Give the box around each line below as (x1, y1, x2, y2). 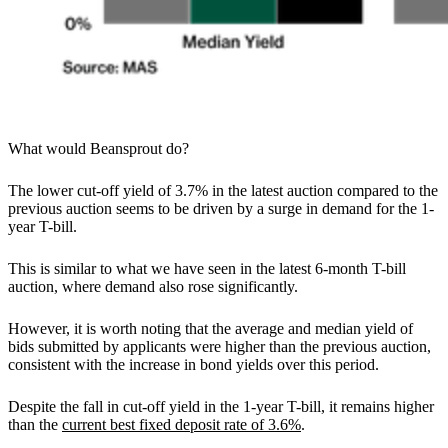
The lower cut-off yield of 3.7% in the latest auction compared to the (8, 181, 438, 199)
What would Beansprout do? (8, 139, 189, 157)
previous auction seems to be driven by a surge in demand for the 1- (8, 199, 434, 217)
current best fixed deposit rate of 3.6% (62, 415, 301, 433)
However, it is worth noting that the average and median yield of (8, 319, 413, 337)
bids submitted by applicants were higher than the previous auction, (8, 337, 431, 355)
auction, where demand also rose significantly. (8, 277, 298, 295)
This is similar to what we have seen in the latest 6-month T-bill (8, 259, 406, 277)
